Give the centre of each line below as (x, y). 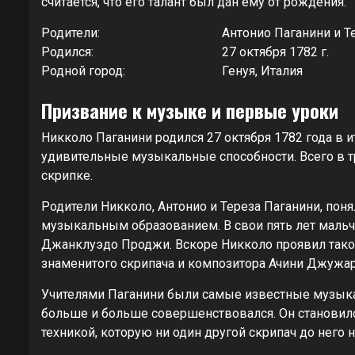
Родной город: (83, 71)
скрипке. (67, 175)
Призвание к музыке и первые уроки (190, 110)
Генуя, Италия (262, 71)
